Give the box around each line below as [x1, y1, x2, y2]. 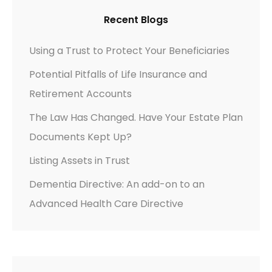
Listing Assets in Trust [29, 154, 130, 168]
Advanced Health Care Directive [29, 197, 183, 211]
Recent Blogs [104, 13, 168, 27]
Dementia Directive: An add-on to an [29, 177, 205, 192]
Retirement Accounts [29, 87, 132, 101]
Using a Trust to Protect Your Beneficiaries [29, 44, 229, 58]
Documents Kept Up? [29, 130, 132, 144]
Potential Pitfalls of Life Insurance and [29, 67, 207, 82]
